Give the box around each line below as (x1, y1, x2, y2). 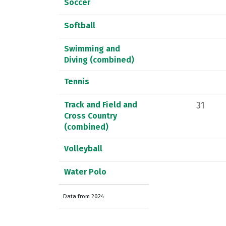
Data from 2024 (63, 192, 104, 200)
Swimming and (64, 43, 120, 53)
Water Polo (64, 166, 106, 177)
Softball (64, 20, 95, 30)
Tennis (64, 76, 89, 86)
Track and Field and (64, 99, 137, 109)
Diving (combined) (64, 54, 134, 65)
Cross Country (64, 110, 117, 121)
